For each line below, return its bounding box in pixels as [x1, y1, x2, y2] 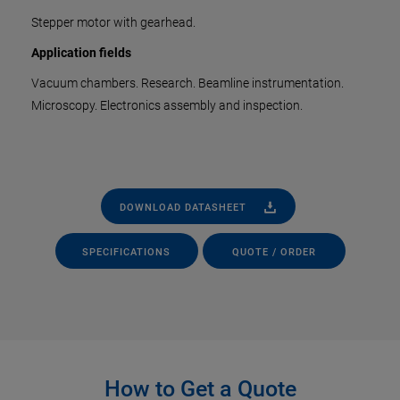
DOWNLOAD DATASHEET [119, 201, 246, 213]
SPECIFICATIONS [82, 246, 171, 258]
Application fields [31, 46, 131, 60]
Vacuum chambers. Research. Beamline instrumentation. [31, 76, 344, 90]
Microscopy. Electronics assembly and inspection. [31, 98, 303, 112]
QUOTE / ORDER [231, 246, 316, 258]
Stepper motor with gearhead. [31, 15, 196, 29]
